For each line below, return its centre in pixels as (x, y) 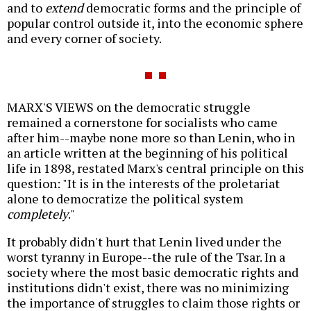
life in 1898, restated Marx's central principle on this (155, 168)
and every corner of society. (84, 38)
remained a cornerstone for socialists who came (142, 122)
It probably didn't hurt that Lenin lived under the (144, 241)
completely (37, 213)
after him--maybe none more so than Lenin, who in (151, 137)
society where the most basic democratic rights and (153, 272)
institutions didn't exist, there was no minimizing (148, 287)
